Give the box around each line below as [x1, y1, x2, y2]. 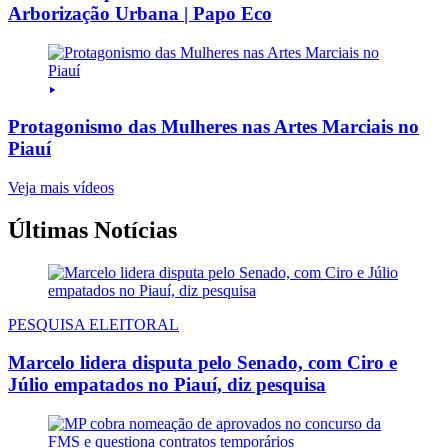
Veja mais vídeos [8, 178, 114, 196]
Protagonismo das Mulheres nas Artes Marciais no [8, 116, 419, 138]
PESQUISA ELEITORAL [8, 315, 179, 333]
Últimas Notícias [8, 216, 177, 243]
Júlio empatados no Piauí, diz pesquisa [8, 374, 326, 396]
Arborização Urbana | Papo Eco [8, 2, 272, 24]
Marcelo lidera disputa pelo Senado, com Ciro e [8, 352, 397, 374]
